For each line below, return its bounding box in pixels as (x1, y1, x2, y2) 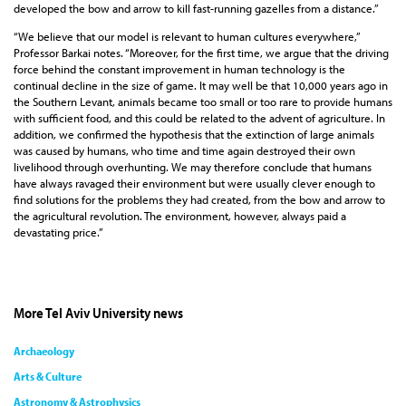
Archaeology (14, 343, 74, 359)
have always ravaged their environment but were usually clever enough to (14, 176, 375, 191)
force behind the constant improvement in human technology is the (14, 62, 345, 77)
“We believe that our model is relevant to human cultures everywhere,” (14, 29, 360, 44)
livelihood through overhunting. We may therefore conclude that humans (14, 159, 372, 175)
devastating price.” (14, 225, 103, 240)
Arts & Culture (14, 369, 82, 384)
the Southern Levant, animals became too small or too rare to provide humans (14, 94, 392, 110)
